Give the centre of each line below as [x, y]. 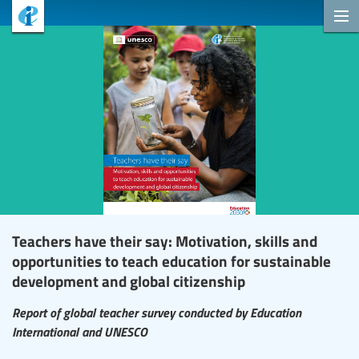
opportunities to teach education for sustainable [171, 260]
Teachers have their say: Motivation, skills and [165, 240]
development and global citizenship [129, 280]
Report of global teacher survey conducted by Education [157, 312]
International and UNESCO [80, 331]
